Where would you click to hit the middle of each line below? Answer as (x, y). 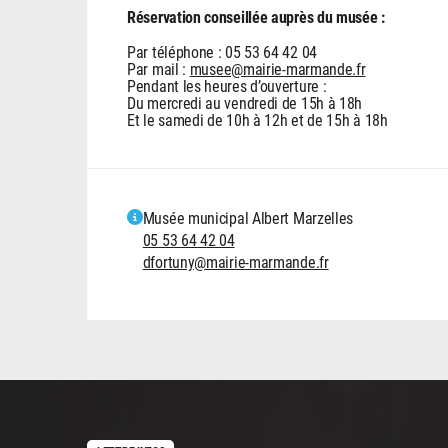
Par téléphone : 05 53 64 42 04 (222, 52)
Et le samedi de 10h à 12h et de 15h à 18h (257, 120)
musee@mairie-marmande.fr (277, 69)
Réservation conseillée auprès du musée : (256, 17)
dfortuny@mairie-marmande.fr (235, 262)
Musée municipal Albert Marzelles (248, 218)
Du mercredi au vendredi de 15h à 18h (245, 103)
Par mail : (158, 69)
